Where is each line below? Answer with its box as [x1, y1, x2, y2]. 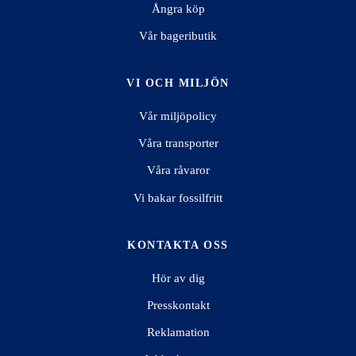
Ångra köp [151, 2, 205, 15]
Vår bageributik [139, 29, 217, 42]
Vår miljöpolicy [139, 110, 217, 123]
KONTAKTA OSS [127, 239, 229, 252]
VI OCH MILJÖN [126, 77, 230, 90]
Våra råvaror [146, 164, 210, 177]
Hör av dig [151, 271, 205, 284]
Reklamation [146, 326, 210, 339]
